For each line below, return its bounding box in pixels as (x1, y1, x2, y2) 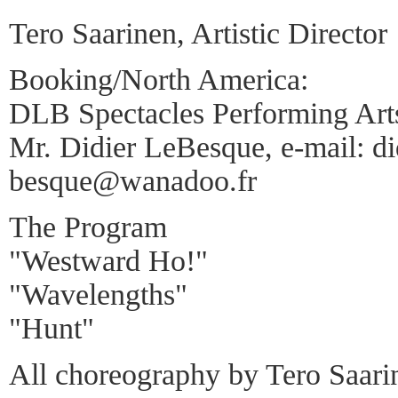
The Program (9, 210, 167, 243)
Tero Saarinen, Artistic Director (9, 16, 387, 50)
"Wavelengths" (9, 277, 187, 311)
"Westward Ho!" (9, 243, 208, 277)
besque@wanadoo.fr (9, 163, 257, 197)
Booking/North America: (9, 62, 308, 96)
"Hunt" (9, 311, 94, 345)
